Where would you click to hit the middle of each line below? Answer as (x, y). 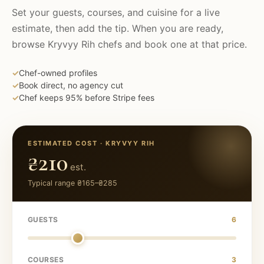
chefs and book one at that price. (171, 44)
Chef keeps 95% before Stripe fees (87, 98)
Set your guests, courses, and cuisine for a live (116, 12)
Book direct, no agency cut (71, 85)
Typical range (52, 183)
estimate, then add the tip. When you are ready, (118, 28)
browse (30, 44)
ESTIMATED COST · (67, 143)
